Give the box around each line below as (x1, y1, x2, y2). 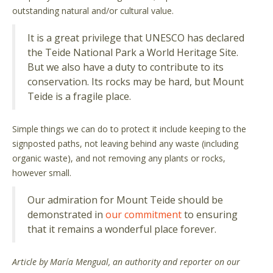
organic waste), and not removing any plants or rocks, (12, 152, 225, 165)
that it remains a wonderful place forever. (27, 222, 216, 236)
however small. (12, 167, 71, 179)
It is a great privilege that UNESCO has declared (27, 31, 244, 45)
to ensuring (182, 208, 238, 222)
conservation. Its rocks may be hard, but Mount (27, 75, 244, 89)
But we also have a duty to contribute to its (27, 60, 224, 74)
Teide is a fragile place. (27, 90, 131, 104)
